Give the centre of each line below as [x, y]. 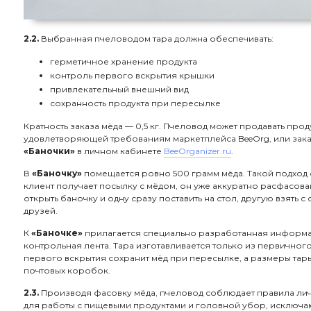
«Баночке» [57, 233]
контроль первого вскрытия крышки [132, 75]
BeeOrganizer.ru [197, 151]
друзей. [41, 211]
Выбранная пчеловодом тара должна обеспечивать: [156, 39]
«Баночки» [49, 151]
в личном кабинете [119, 151]
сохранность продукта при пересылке [135, 103]
